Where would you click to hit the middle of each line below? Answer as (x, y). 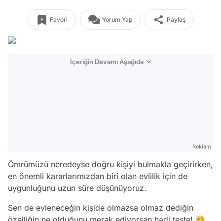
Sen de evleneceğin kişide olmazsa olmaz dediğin (101, 208)
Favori (58, 19)
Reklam (202, 147)
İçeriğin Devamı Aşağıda (107, 62)
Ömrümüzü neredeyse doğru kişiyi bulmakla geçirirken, (110, 164)
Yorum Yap (117, 19)
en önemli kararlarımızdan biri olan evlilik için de (98, 176)
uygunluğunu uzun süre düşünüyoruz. (78, 188)
